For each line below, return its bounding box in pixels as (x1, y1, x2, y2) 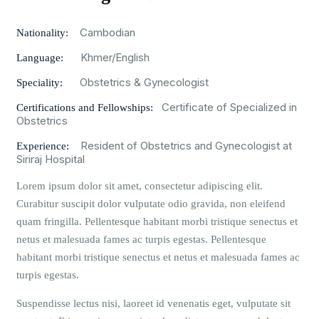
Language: (16, 52, 80, 64)
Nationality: (16, 27, 80, 39)
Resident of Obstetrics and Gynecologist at (80, 139, 292, 153)
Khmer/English (80, 51, 150, 65)
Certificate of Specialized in (162, 100, 297, 115)
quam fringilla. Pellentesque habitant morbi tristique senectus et (16, 216, 298, 228)
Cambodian (80, 26, 135, 40)
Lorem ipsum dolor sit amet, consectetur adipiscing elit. (16, 180, 263, 192)
